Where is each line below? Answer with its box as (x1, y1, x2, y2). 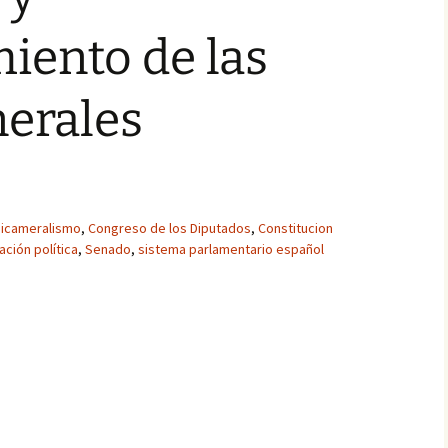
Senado (85, 240, 131, 258)
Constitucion (258, 219, 333, 237)
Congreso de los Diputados (88, 219, 251, 237)
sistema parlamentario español (138, 240, 324, 258)
